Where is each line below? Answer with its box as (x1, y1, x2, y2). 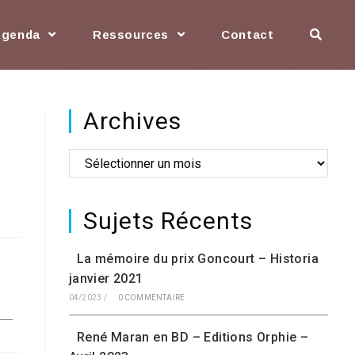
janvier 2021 (68, 271, 143, 286)
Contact (221, 28, 274, 41)
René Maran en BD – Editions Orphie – (76, 330, 309, 345)
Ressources (92, 28, 173, 41)
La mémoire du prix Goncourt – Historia (76, 251, 319, 266)
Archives (82, 107, 181, 135)
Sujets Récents (82, 207, 253, 235)
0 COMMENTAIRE (117, 293, 185, 302)
